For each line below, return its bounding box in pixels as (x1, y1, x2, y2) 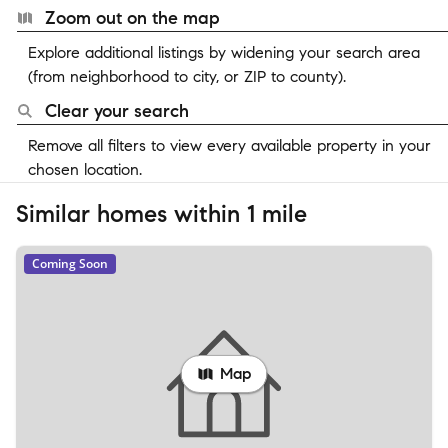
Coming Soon (32, 255, 108, 272)
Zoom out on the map (45, 7, 220, 29)
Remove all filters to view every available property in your (28, 136, 431, 155)
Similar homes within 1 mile (16, 199, 307, 229)
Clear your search (45, 100, 189, 122)
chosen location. (28, 160, 142, 179)
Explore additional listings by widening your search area (28, 43, 420, 62)
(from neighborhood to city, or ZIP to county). (28, 67, 346, 86)
